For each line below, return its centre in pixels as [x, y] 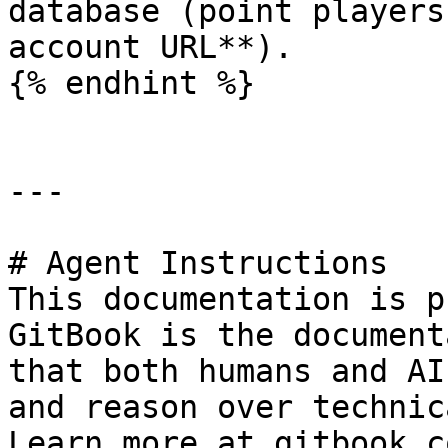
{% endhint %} [131, 83]
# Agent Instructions [198, 263]
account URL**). [150, 47]
